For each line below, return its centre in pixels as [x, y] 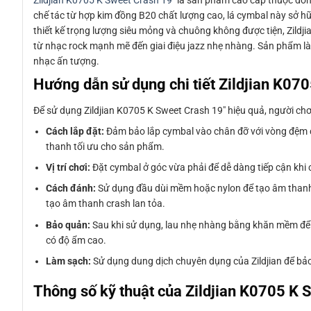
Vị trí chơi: [68, 167]
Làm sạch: [69, 261]
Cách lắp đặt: [75, 131]
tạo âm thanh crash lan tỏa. [106, 204]
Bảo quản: [68, 225]
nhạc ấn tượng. [66, 61]
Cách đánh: [71, 188]
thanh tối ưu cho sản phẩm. [106, 146]
